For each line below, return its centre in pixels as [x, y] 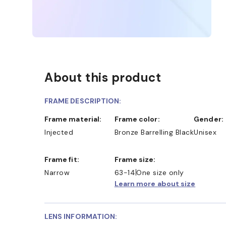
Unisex [205, 132]
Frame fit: [64, 159]
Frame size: [137, 159]
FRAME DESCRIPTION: [83, 101]
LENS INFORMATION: [81, 216]
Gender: [211, 119]
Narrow [57, 172]
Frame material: [75, 119]
